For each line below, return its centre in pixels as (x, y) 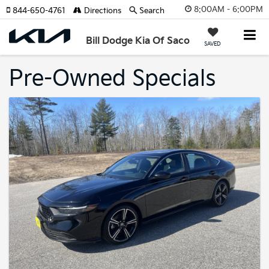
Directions (101, 11)
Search (152, 11)
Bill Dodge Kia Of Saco (138, 41)
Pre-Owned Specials (112, 79)
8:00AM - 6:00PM (228, 9)
